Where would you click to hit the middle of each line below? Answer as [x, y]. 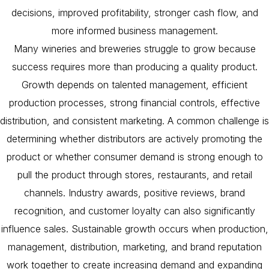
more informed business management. [134, 31]
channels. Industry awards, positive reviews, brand [134, 193]
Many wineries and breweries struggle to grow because [134, 49]
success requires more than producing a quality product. [134, 67]
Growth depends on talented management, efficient [134, 85]
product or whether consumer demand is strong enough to [134, 157]
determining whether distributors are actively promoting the [134, 139]
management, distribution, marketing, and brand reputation [134, 247]
